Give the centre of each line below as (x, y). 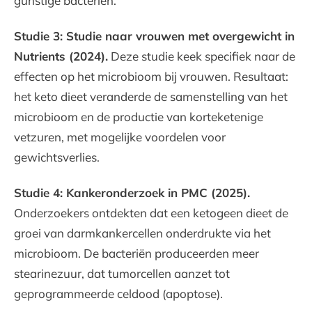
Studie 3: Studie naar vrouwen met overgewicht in (154, 36)
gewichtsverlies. (57, 157)
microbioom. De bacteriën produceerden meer (136, 253)
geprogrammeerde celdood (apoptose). (118, 294)
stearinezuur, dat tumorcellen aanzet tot (122, 274)
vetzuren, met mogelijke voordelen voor (120, 137)
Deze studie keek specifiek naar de (202, 56)
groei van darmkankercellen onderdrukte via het (142, 233)
